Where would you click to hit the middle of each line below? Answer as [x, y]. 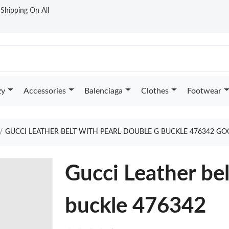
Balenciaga [103, 91]
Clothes [155, 91]
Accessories [44, 91]
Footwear [204, 91]
